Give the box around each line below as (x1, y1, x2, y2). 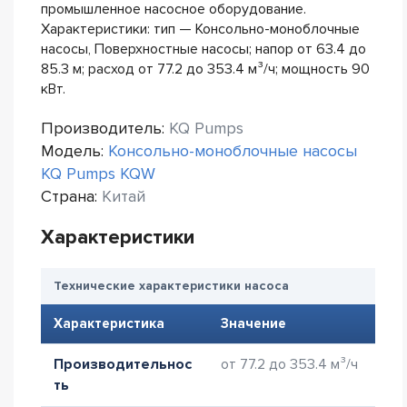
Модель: (41, 141, 108, 161)
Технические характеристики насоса (54, 278, 289, 293)
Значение (221, 315, 286, 332)
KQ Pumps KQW (41, 164, 155, 184)
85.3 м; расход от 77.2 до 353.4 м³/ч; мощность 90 (41, 60, 370, 78)
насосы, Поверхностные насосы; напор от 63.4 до (41, 40, 366, 58)
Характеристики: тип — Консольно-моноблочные (41, 20, 360, 38)
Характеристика (54, 315, 164, 332)
